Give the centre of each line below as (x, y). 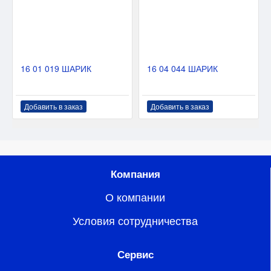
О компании (135, 197)
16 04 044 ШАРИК (182, 69)
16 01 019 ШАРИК (56, 69)
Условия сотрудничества (135, 220)
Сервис (135, 254)
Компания (135, 174)
